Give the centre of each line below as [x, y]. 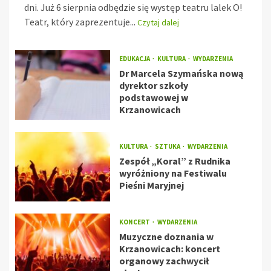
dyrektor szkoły [153, 86]
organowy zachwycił [164, 261]
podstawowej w [153, 98]
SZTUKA [168, 147]
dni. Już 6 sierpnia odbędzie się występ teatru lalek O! [133, 8]
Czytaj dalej [158, 23]
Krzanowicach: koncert [169, 249]
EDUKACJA [135, 59]
